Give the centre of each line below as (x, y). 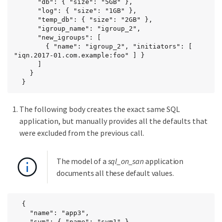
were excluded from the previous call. (82, 133)
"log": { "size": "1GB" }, (26, 11)
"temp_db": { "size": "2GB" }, (26, 20)
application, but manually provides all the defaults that (113, 121)
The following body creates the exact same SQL (100, 109)
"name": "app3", (22, 213)
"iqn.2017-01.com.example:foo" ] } (79, 55)
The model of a (82, 161)
